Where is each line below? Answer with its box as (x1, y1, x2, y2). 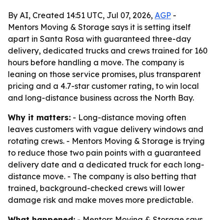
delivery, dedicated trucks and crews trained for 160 (8, 46, 208, 55)
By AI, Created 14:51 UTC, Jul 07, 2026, (8, 10, 155, 20)
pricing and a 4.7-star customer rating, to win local (8, 81, 199, 91)
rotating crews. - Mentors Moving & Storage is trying (8, 136, 205, 146)
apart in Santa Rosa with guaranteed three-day (8, 34, 191, 44)
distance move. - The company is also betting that (8, 171, 196, 181)
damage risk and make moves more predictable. (8, 195, 193, 205)
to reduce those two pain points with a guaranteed (8, 148, 201, 158)
